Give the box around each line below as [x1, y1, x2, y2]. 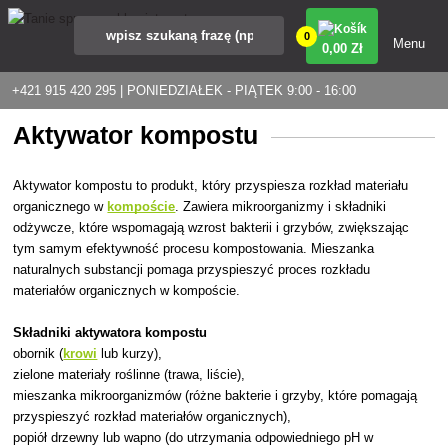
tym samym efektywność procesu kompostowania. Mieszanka [13, 240, 375, 256]
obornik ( [13, 345, 64, 361]
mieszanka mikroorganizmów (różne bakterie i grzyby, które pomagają [13, 387, 418, 403]
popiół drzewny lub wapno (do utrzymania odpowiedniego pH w [13, 429, 374, 445]
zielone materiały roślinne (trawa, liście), [13, 366, 246, 382]
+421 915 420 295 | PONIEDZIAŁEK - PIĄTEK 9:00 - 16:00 [12, 83, 356, 98]
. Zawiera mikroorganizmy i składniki [175, 198, 387, 214]
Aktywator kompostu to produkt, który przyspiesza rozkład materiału [13, 177, 409, 193]
